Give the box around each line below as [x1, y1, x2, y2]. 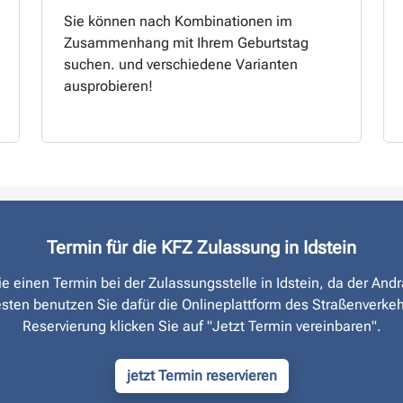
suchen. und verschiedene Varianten [64, 56, 298, 73]
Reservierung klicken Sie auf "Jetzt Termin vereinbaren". [22, 318, 381, 335]
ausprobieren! [64, 77, 153, 94]
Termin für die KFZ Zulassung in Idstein [47, 237, 356, 258]
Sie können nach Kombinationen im [64, 13, 292, 30]
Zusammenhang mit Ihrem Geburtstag [64, 34, 309, 51]
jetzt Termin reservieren [126, 367, 277, 384]
